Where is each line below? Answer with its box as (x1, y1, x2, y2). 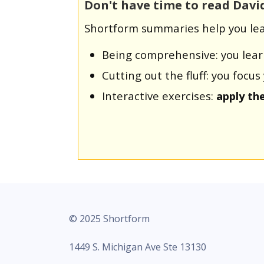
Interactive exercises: (102, 88, 216, 103)
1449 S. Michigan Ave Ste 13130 (69, 240, 206, 253)
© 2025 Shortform (69, 212, 150, 225)
